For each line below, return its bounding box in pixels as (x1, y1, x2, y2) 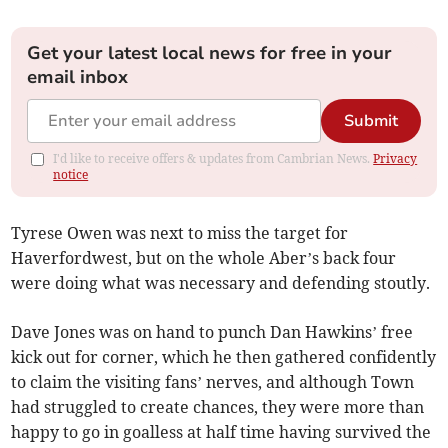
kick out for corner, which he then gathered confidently (11, 347, 437, 368)
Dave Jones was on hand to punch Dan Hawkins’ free (11, 322, 414, 343)
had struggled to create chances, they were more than (11, 397, 425, 418)
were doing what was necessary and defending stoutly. (11, 273, 431, 294)
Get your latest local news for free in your (27, 41, 393, 66)
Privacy (373, 151, 418, 167)
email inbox (27, 65, 129, 90)
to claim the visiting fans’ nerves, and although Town (11, 372, 415, 393)
